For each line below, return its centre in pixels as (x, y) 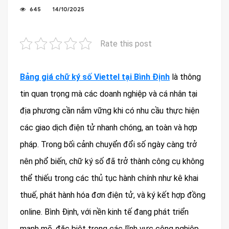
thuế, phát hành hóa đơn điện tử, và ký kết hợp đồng (113, 195)
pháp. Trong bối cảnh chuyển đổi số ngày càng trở (108, 144)
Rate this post (126, 44)
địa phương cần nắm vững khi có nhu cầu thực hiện (110, 111)
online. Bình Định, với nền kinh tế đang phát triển (104, 212)
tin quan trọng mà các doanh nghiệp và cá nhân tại (109, 94)
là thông (185, 77)
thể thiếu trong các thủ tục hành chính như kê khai (109, 178)
